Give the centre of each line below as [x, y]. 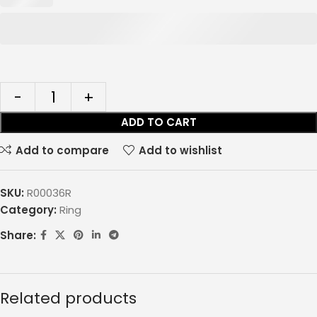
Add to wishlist [180, 150]
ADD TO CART [158, 122]
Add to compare [62, 150]
